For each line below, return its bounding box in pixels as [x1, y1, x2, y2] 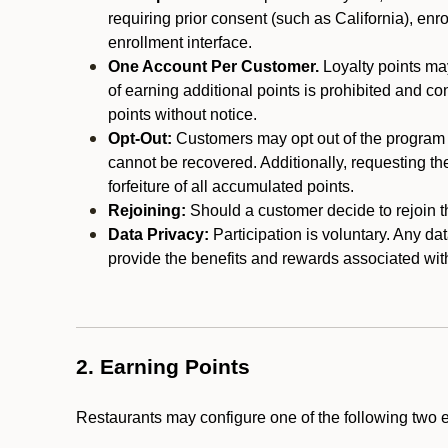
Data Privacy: [108, 226, 209, 243]
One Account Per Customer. [108, 58, 319, 75]
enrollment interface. [108, 34, 252, 51]
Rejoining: [108, 202, 186, 219]
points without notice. [108, 106, 261, 123]
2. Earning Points [76, 355, 250, 379]
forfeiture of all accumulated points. [108, 178, 354, 195]
